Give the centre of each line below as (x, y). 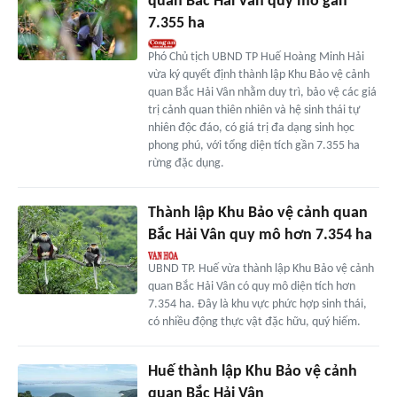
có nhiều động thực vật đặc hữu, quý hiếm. (254, 322)
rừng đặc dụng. (186, 163)
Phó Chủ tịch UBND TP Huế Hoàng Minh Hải (256, 57)
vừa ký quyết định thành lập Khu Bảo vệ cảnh (258, 74)
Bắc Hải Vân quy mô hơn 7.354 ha (260, 235)
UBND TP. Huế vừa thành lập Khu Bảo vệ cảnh (261, 269)
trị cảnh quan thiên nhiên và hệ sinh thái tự (253, 110)
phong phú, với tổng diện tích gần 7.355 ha (253, 145)
